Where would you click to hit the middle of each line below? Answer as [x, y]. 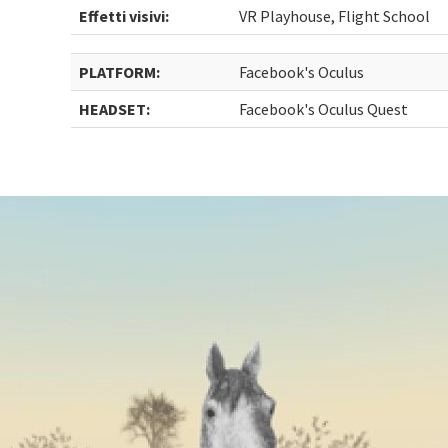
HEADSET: [115, 109]
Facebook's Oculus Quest [324, 109]
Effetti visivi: [124, 16]
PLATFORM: [120, 72]
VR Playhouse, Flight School [335, 16]
